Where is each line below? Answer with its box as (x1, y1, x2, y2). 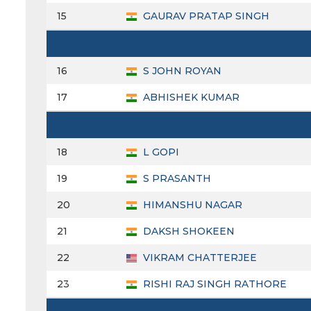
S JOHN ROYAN (140, 65, 221, 78)
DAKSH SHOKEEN (140, 225, 235, 238)
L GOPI (140, 146, 179, 159)
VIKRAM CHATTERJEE (140, 251, 257, 264)
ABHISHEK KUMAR (140, 91, 239, 104)
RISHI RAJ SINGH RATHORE (140, 278, 287, 291)
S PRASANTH (140, 172, 211, 185)
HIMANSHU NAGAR (140, 199, 242, 212)
